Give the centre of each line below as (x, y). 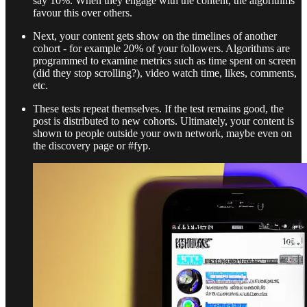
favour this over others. (83, 12)
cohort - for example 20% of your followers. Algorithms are (161, 48)
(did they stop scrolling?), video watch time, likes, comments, (165, 73)
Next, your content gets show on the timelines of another (155, 36)
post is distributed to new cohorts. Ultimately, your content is (163, 121)
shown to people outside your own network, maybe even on (162, 133)
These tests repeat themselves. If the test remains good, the (158, 108)
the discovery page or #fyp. (92, 145)
